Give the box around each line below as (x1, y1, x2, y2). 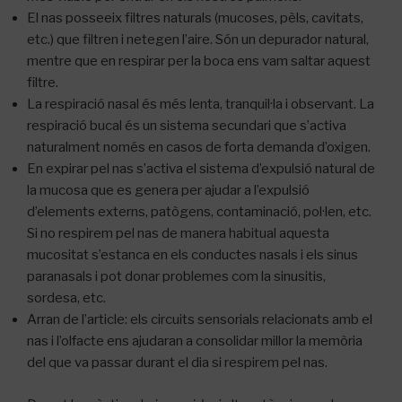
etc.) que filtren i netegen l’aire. (27, 31, 215, 48)
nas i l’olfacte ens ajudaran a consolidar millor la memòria (27, 333, 363, 349)
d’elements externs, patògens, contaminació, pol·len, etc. (27, 204, 371, 220)
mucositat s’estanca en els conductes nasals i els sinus (27, 247, 358, 263)
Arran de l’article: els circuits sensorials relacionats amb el (27, 311, 372, 328)
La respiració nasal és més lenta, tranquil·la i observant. (27, 96, 359, 112)
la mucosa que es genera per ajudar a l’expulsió (27, 182, 310, 198)
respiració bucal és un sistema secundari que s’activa (27, 118, 346, 134)
